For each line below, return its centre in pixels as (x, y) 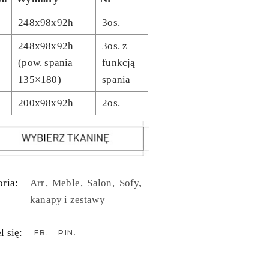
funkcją (119, 62)
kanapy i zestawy (68, 199)
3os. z (115, 46)
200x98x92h (46, 103)
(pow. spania (46, 62)
